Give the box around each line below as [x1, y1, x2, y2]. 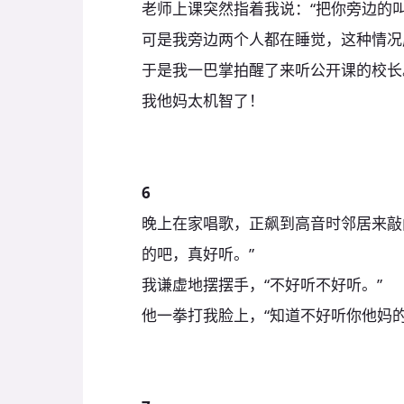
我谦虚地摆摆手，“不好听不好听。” [142, 273, 382, 295]
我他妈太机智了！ [142, 89, 264, 111]
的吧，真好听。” [142, 243, 254, 264]
